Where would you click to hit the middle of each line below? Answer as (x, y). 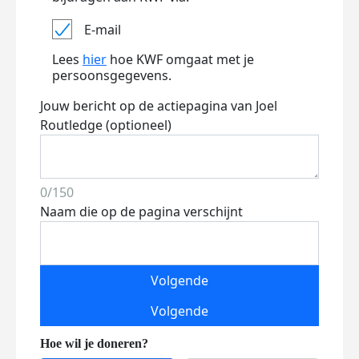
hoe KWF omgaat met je (180, 59)
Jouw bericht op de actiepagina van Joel (159, 106)
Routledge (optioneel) (106, 125)
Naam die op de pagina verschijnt (141, 212)
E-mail (103, 29)
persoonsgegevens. (112, 75)
